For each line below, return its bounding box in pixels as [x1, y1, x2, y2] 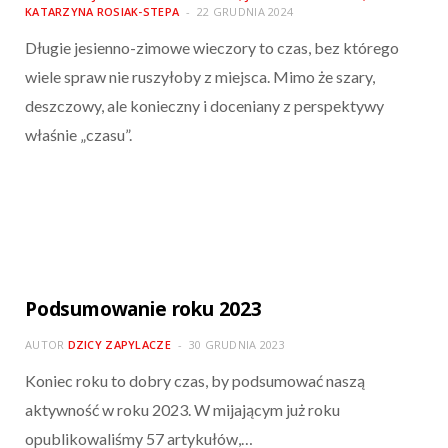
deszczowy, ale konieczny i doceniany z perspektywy [25, 96, 384, 116]
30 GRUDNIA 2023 [188, 337, 285, 353]
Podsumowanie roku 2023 [25, 296, 262, 323]
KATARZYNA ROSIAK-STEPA [25, 4, 180, 20]
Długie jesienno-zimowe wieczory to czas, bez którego [25, 38, 399, 58]
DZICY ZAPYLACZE [67, 337, 171, 353]
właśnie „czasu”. [25, 125, 132, 145]
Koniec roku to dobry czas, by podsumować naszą [25, 371, 365, 391]
